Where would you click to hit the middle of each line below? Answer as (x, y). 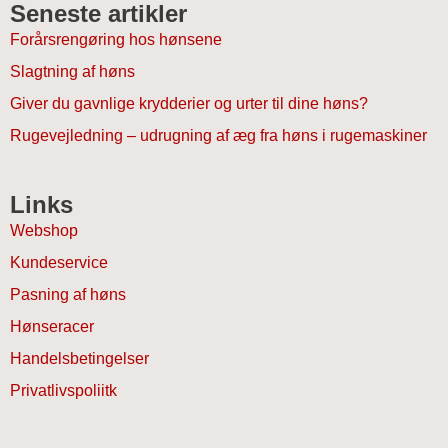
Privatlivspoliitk (63, 390)
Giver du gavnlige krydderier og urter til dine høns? (189, 104)
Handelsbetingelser (79, 358)
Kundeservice (59, 262)
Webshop (44, 230)
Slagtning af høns (72, 72)
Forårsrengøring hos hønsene (116, 40)
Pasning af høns (68, 294)
